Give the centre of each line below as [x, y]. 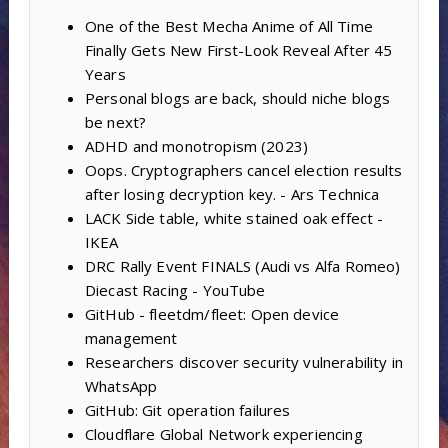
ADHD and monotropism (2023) [196, 146]
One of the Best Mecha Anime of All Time [228, 26]
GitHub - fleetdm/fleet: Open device [212, 314]
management [131, 338]
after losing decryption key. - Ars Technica [232, 194]
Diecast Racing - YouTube [175, 290]
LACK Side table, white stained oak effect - [234, 218]
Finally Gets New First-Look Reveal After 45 [238, 50]
